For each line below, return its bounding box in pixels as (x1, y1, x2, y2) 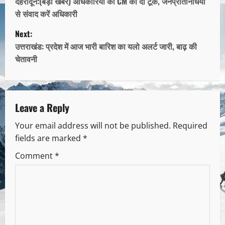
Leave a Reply (15, 100, 69, 116)
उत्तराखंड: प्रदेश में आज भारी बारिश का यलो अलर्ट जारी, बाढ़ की (15, 40, 197, 53)
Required (173, 120, 207, 132)
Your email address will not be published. (15, 120, 171, 132)
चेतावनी (15, 53, 37, 65)
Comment (15, 150, 55, 162)
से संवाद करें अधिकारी (15, 8, 77, 20)
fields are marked (15, 133, 83, 144)
